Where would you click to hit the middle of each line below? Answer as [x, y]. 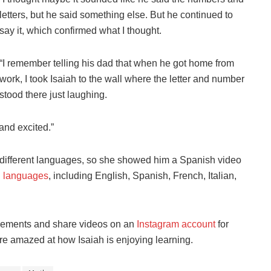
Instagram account [176, 224]
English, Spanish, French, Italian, [165, 176]
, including [70, 176]
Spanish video [211, 160]
